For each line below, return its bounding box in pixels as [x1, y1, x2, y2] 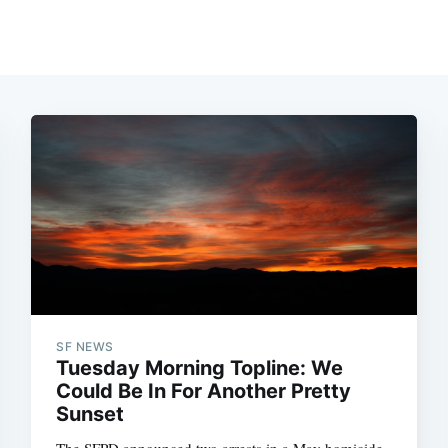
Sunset [56, 402, 125, 427]
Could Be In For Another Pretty [56, 379, 352, 404]
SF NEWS [56, 339, 114, 355]
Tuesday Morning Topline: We [56, 356, 344, 381]
